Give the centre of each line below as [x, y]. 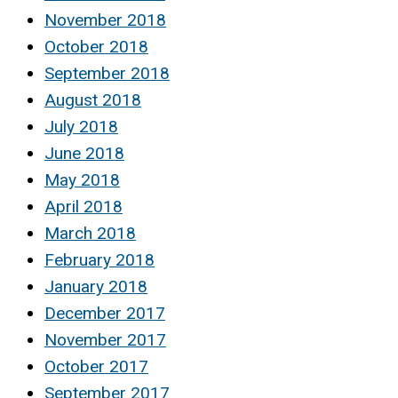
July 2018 [81, 127]
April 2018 [84, 207]
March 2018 [90, 234]
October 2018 [96, 47]
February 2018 [99, 260]
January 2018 [96, 287]
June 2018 [84, 154]
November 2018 [105, 20]
